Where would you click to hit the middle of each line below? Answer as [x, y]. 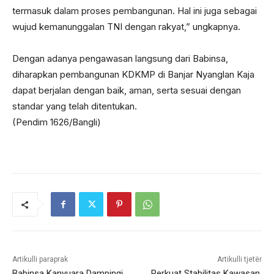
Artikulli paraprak [40, 260]
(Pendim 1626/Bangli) [57, 122]
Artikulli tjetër [239, 260]
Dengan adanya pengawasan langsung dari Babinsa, [120, 59]
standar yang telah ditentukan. [75, 106]
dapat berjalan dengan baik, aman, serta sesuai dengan [127, 91]
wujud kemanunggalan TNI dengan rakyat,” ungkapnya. [126, 27]
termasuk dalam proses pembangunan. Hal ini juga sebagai [135, 11]
